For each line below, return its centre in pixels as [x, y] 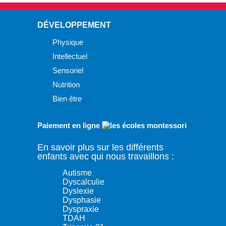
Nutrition [66, 85]
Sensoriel [68, 71]
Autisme [77, 173]
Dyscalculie [83, 182]
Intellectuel [70, 56]
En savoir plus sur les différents [100, 147]
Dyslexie [78, 191]
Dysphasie [82, 200]
